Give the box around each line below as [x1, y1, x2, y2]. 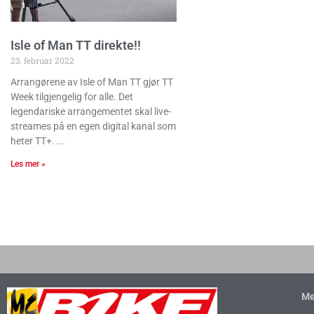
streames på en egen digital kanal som [11, 121, 176, 132]
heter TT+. [11, 135, 55, 147]
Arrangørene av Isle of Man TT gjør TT [11, 76, 173, 88]
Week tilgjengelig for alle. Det [11, 91, 133, 103]
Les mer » [11, 159, 46, 170]
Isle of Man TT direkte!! [11, 38, 141, 53]
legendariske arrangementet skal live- [11, 106, 171, 118]
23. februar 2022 [11, 55, 74, 67]
